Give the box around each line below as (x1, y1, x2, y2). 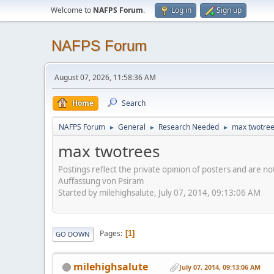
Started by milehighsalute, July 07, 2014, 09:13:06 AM (58, 187, 261, 198)
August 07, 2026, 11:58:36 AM (54, 72, 156, 83)
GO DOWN (56, 229, 90, 239)
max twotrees (58, 140, 160, 162)
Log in (171, 5, 191, 15)
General (118, 122, 146, 132)
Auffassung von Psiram (58, 175, 144, 187)
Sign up (217, 5, 242, 15)
